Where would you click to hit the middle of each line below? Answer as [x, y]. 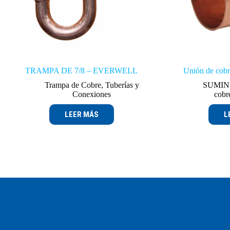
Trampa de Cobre [73, 85]
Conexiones [92, 94]
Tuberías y [122, 85]
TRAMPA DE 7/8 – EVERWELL [82, 70]
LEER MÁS [81, 114]
